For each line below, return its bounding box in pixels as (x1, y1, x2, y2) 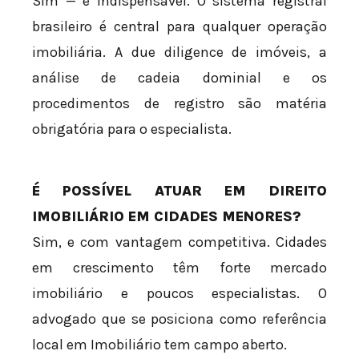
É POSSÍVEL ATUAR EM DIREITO (32, 182, 327, 200)
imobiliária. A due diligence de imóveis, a (32, 43, 327, 62)
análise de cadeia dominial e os (32, 69, 327, 87)
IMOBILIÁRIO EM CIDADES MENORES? (32, 208, 301, 226)
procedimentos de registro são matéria (32, 95, 327, 113)
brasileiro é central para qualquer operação (32, 18, 327, 36)
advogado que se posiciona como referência (32, 310, 327, 329)
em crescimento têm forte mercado (32, 259, 327, 277)
